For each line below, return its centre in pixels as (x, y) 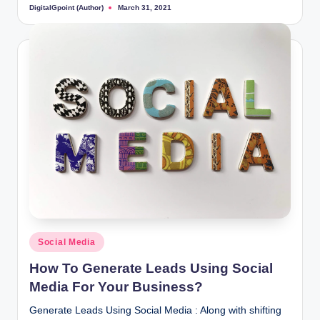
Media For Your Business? (116, 287)
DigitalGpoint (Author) (66, 7)
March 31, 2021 (145, 8)
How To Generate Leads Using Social (151, 269)
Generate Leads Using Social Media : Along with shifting (155, 311)
